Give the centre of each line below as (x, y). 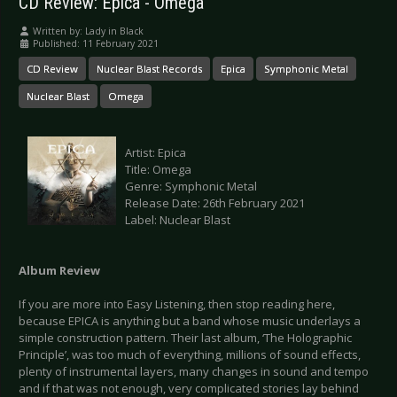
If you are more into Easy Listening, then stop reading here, (177, 304)
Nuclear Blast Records (149, 69)
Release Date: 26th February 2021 (215, 203)
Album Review (59, 271)
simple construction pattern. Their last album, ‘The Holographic (185, 338)
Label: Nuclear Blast (178, 220)
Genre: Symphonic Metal (191, 187)
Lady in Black (114, 31)
